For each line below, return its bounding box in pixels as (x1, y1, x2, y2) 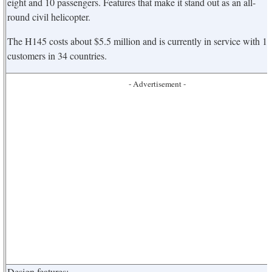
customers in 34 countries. (7, 49, 107, 62)
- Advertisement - (129, 78, 186, 89)
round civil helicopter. (7, 10, 90, 23)
